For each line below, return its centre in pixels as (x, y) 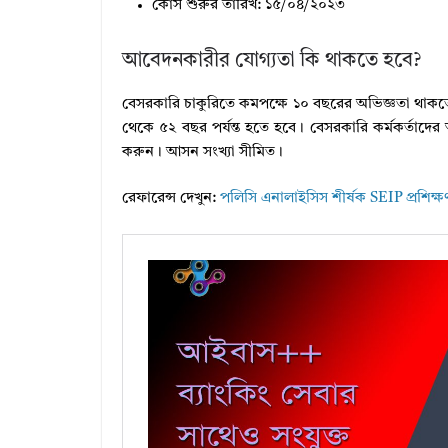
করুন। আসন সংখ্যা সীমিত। (202, 152)
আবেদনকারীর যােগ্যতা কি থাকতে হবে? (271, 60)
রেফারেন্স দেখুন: (171, 199)
